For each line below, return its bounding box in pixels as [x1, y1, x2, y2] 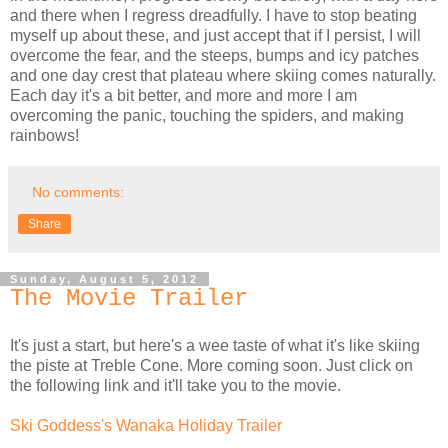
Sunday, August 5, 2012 [10, 273, 199, 286]
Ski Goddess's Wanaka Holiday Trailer [10, 417, 282, 434]
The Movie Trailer [10, 285, 248, 313]
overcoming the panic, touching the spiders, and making [10, 107, 404, 125]
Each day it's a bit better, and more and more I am [10, 87, 357, 105]
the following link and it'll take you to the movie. [10, 377, 341, 394]
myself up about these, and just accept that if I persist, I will [10, 27, 421, 45]
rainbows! [10, 127, 79, 145]
